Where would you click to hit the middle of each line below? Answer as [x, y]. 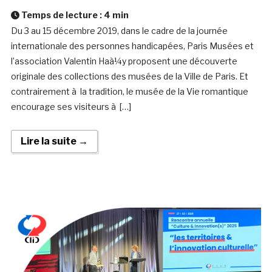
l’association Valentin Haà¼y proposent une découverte [124, 61]
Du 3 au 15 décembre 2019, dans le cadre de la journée [119, 31]
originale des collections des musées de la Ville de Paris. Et [129, 76]
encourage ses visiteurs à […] [71, 107]
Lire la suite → [54, 141]
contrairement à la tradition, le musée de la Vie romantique [129, 92]
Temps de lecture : [61, 15]
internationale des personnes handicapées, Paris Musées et [132, 46]
